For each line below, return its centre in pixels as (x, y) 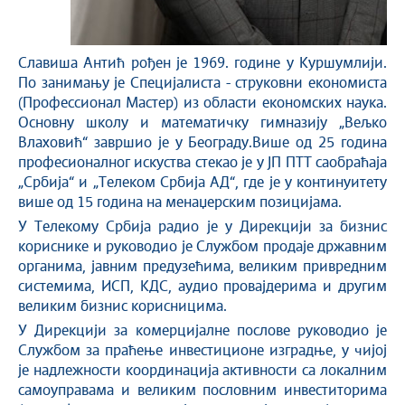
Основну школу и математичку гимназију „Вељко (202, 123)
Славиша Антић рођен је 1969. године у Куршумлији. (202, 64)
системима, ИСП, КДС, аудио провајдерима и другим (202, 287)
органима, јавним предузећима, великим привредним (202, 267)
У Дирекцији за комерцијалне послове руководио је (202, 331)
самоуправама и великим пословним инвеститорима (202, 391)
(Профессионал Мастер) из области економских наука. (202, 104)
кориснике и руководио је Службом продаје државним (202, 247)
